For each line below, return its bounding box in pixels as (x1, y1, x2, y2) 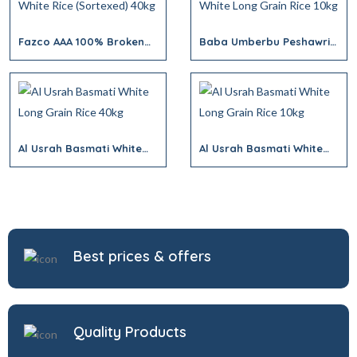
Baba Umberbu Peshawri (199, 35, 330, 48)
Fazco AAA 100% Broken (18, 35, 144, 48)
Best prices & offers (73, 247, 211, 265)
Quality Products (73, 323, 186, 341)
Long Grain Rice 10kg (199, 155, 310, 167)
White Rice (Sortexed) (18, 48, 132, 61)
